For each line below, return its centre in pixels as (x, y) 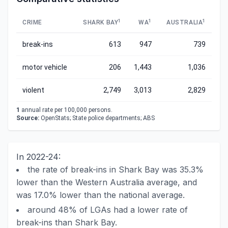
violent (33, 90)
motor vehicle (45, 67)
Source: (28, 118)
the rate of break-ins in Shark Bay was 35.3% (116, 169)
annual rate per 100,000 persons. (66, 110)
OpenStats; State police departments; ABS (97, 118)
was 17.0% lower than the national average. (101, 195)
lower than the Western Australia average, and (107, 182)
